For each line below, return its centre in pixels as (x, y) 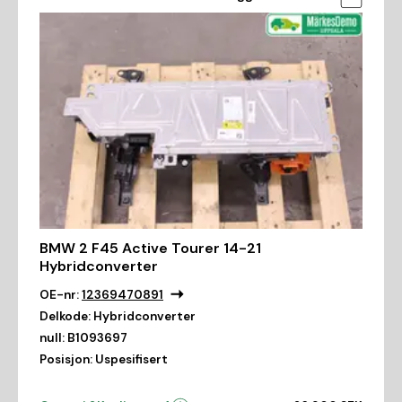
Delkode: (65, 316)
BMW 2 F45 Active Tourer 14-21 (150, 248)
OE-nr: (59, 294)
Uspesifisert (131, 359)
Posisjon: (66, 359)
